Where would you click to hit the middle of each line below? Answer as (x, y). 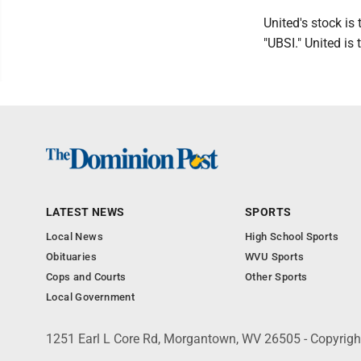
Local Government (91, 297)
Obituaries (71, 257)
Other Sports (276, 277)
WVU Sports (274, 257)
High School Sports (292, 237)
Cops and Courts (86, 277)
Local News (75, 237)
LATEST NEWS (85, 212)
